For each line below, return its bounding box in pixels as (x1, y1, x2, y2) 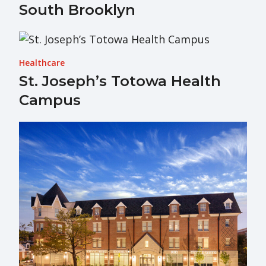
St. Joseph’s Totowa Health (19, 72, 221, 90)
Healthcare (19, 56, 65, 68)
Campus (19, 91, 81, 109)
